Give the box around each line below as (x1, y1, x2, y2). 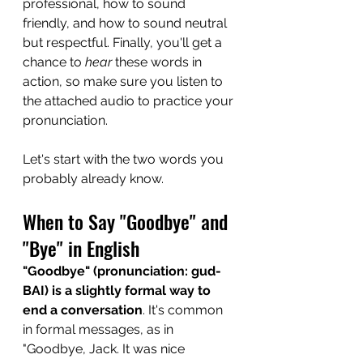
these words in (112, 54, 205, 70)
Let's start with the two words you (23, 152, 227, 168)
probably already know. (23, 171, 164, 187)
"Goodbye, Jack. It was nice (23, 341, 188, 357)
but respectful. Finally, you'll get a (23, 35, 225, 51)
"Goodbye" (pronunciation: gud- (23, 263, 221, 280)
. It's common (143, 302, 226, 318)
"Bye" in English (23, 233, 139, 263)
